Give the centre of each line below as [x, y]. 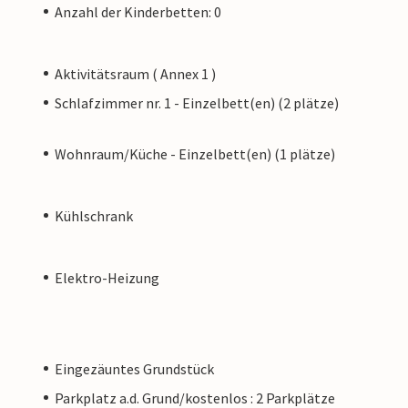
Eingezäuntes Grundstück [134, 368]
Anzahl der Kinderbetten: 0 [138, 11]
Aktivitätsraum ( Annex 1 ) [135, 73]
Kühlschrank [94, 215]
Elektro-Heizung [107, 277]
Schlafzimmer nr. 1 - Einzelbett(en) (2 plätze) [197, 102]
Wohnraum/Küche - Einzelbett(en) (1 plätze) [195, 153]
